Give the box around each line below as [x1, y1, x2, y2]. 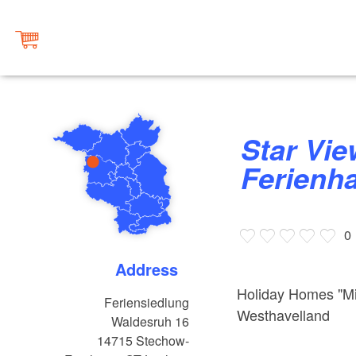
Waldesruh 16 [111, 312, 190, 331]
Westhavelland [237, 304, 331, 325]
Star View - [241, 129, 261, 169]
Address [126, 257, 179, 281]
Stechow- [136, 331, 190, 350]
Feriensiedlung [104, 293, 190, 312]
